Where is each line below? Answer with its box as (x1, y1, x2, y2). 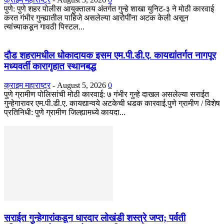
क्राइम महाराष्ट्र (4, 81, 50, 90)
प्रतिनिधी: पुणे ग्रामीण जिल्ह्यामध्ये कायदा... (4, 108, 125, 117)
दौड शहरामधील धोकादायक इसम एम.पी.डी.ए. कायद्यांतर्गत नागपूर (4, 49, 216, 60)
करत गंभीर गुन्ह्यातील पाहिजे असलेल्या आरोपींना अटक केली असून (4, 13, 188, 22)
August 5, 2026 (57, 81, 106, 90)
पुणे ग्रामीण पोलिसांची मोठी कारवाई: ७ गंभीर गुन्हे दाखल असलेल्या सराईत (4, 90, 209, 99)
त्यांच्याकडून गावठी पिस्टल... (4, 22, 84, 31)
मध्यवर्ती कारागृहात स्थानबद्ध (4, 60, 96, 71)
